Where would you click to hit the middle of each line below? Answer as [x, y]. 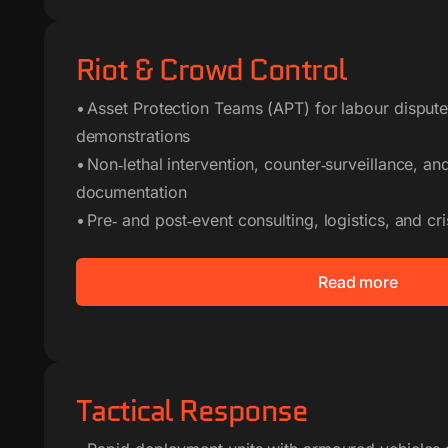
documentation [131, 192]
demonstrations [133, 136]
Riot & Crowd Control [211, 69]
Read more [358, 282]
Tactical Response [191, 410]
